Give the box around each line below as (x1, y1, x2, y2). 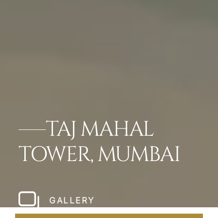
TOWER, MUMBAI (18, 141, 180, 169)
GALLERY (49, 196, 95, 206)
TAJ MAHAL (45, 115, 154, 144)
